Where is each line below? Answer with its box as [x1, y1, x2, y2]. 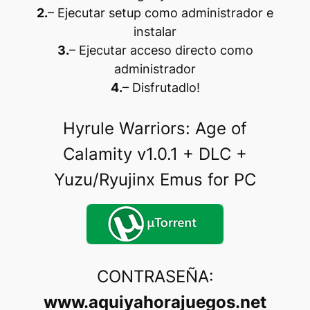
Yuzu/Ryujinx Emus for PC [54, 169, 256, 190]
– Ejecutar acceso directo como [69, 42, 253, 57]
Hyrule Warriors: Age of [63, 118, 247, 138]
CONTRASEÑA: [96, 266, 214, 287]
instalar [134, 24, 176, 39]
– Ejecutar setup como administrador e [48, 5, 273, 20]
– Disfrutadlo [122, 80, 197, 95]
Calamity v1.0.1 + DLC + [63, 143, 247, 164]
